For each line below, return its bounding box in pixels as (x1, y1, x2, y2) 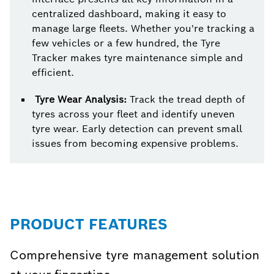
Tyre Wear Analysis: (32, 93, 127, 106)
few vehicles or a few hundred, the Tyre (32, 37, 220, 50)
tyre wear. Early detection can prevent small (32, 122, 242, 136)
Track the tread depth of (127, 93, 245, 106)
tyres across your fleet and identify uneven (32, 108, 235, 121)
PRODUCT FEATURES (10, 215, 168, 234)
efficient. (32, 66, 74, 80)
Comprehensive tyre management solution (10, 247, 259, 264)
